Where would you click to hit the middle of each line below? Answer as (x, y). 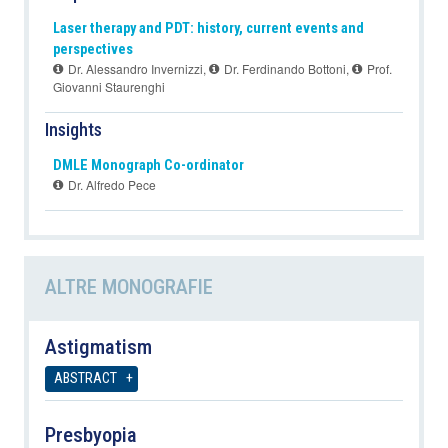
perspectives (93, 50)
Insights (73, 130)
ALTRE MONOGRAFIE (129, 287)
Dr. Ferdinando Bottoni (283, 69)
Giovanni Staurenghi (109, 87)
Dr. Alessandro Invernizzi (134, 69)
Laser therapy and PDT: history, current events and (208, 29)
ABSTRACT (85, 379)
